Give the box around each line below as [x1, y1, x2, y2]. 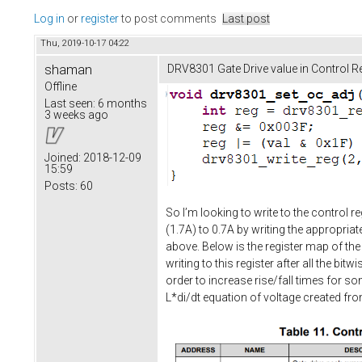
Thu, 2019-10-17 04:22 [40, 38, 129, 49]
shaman [44, 61, 92, 78]
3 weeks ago [44, 108, 108, 122]
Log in [34, 12, 65, 26]
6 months [95, 97, 147, 111]
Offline [44, 80, 77, 94]
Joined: [44, 151, 81, 165]
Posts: [44, 179, 78, 193]
